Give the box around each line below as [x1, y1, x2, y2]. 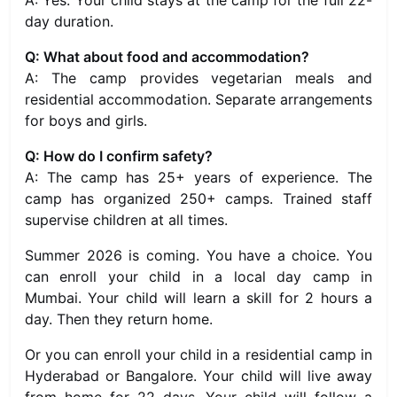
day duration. [25, 12, 113, 30]
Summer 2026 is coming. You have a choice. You [25, 246, 372, 264]
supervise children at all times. [25, 211, 228, 229]
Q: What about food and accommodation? [25, 48, 309, 66]
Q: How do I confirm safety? [25, 147, 213, 165]
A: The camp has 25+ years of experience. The [25, 168, 372, 186]
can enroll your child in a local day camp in [25, 268, 372, 285]
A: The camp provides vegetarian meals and [25, 69, 372, 87]
